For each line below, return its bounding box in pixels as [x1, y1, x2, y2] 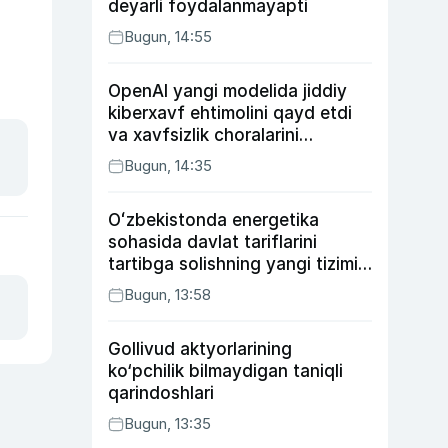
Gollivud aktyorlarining [108, 339, 292, 359]
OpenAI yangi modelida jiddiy [108, 81, 347, 101]
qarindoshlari [108, 383, 214, 403]
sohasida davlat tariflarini [108, 232, 317, 252]
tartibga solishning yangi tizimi [108, 254, 358, 274]
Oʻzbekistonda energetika [108, 210, 319, 230]
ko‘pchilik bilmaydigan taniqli [108, 361, 343, 381]
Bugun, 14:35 [124, 156, 212, 175]
